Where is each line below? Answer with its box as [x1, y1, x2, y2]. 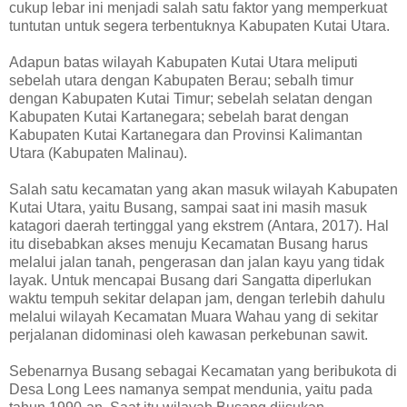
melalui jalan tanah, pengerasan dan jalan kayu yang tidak [9, 253, 384, 270]
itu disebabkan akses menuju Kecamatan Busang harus [9, 235, 368, 252]
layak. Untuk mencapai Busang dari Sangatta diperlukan [9, 272, 372, 288]
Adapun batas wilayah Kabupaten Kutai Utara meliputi [9, 54, 358, 70]
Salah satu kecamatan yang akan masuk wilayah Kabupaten [9, 181, 398, 197]
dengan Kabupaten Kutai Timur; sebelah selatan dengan [9, 90, 372, 106]
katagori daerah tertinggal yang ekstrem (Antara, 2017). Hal [9, 217, 389, 233]
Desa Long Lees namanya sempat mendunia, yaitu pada [9, 381, 372, 397]
